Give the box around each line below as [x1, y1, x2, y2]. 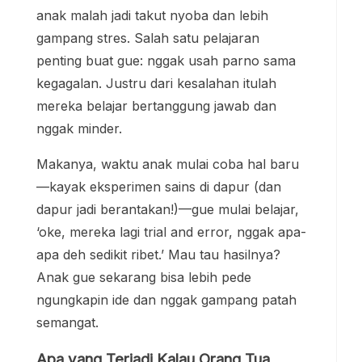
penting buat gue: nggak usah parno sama [36, 52, 296, 69]
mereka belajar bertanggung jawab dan [36, 97, 276, 114]
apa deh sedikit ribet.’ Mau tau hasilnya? [36, 246, 280, 263]
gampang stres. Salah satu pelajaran [36, 29, 259, 46]
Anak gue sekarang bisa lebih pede [36, 268, 251, 285]
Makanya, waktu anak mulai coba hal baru [36, 155, 299, 172]
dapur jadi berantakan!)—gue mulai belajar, [36, 200, 299, 217]
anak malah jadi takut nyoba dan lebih [36, 6, 268, 23]
